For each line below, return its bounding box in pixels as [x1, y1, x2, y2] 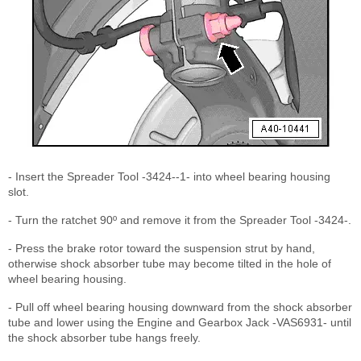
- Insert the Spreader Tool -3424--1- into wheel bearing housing [8, 170, 330, 184]
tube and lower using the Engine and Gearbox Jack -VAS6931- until [8, 316, 351, 330]
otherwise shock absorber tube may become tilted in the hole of [8, 257, 331, 271]
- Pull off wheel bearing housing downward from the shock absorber [8, 301, 352, 314]
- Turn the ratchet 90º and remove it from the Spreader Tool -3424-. [8, 214, 351, 227]
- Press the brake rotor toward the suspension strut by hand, [8, 242, 315, 255]
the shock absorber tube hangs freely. [8, 331, 201, 345]
